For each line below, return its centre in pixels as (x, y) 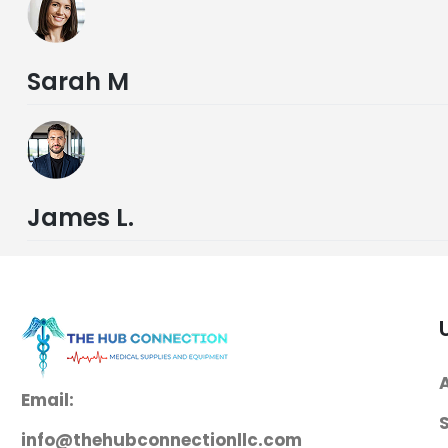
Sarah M (77, 81)
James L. (80, 218)
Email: (47, 400)
